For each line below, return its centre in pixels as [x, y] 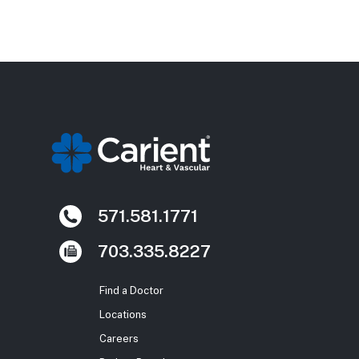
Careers [119, 338]
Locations [123, 314]
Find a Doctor [131, 290]
